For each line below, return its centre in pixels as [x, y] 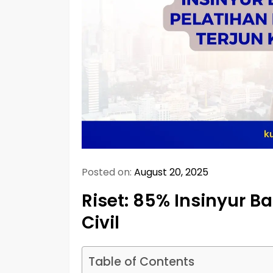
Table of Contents [141, 261]
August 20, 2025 [171, 172]
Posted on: [108, 172]
